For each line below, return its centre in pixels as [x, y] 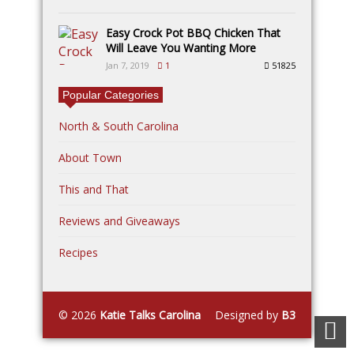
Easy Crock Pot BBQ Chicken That [193, 33]
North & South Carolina [119, 126]
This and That [94, 189]
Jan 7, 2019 [128, 65]
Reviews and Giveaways [119, 221]
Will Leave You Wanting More [181, 48]
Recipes [78, 252]
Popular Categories [111, 95]
